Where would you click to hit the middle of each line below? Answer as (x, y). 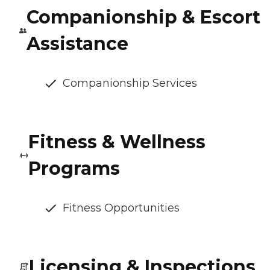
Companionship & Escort (144, 17)
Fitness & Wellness (117, 142)
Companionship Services (130, 83)
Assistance (78, 44)
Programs (74, 169)
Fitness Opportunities (121, 208)
